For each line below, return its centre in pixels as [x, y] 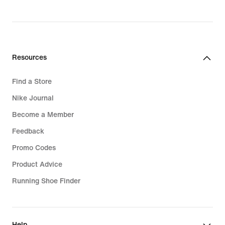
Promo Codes [34, 148]
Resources [29, 58]
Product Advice [37, 165]
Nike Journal [33, 98]
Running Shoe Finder [46, 181]
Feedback [28, 132]
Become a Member [43, 115]
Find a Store [32, 82]
